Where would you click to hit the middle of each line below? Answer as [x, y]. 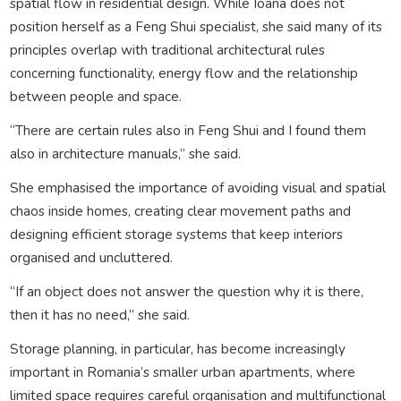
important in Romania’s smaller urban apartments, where [182, 371]
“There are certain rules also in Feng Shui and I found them [188, 130]
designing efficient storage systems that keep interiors [176, 234]
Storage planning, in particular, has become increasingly [177, 348]
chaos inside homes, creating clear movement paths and [180, 210]
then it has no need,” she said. [99, 314]
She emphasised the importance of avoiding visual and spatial [197, 187]
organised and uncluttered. [91, 257]
